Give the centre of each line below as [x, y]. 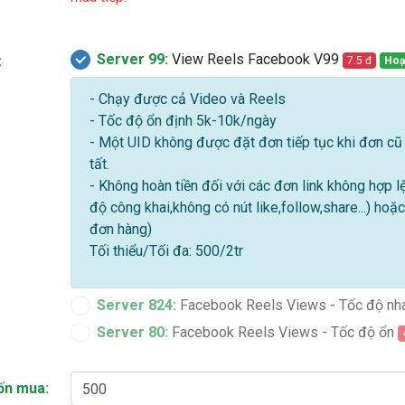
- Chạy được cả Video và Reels [188, 99]
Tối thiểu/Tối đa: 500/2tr [167, 251]
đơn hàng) [121, 229]
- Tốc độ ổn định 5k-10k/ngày [184, 121]
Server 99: [133, 59]
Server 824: [137, 305]
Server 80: [133, 332]
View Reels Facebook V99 [256, 59]
